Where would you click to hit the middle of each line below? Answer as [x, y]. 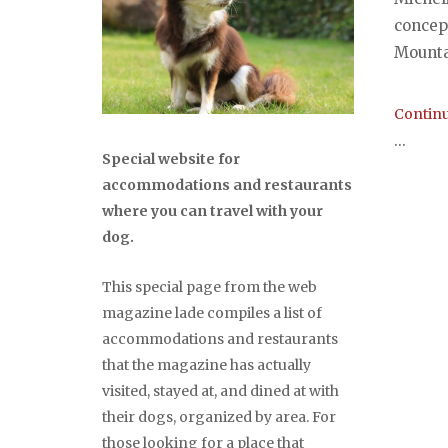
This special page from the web [209, 287]
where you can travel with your [212, 211]
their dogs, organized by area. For [219, 417]
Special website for [171, 159]
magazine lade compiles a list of [212, 313]
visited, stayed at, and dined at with [220, 391]
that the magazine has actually [206, 365]
